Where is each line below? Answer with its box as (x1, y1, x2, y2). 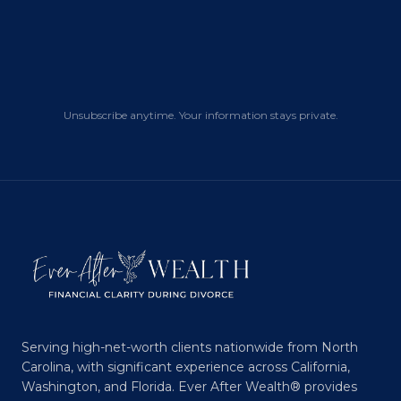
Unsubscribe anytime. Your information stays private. (63, 108, 338, 122)
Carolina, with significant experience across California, (21, 359, 350, 375)
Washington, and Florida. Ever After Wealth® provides (21, 379, 357, 395)
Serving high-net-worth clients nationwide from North (21, 339, 358, 355)
